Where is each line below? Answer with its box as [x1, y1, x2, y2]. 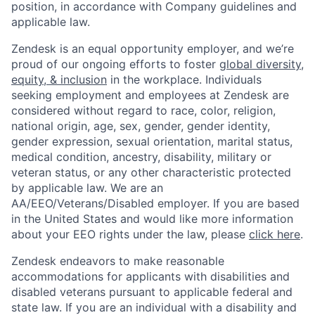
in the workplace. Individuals [107, 72, 262, 86]
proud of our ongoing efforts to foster [11, 57, 219, 71]
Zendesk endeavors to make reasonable [11, 254, 224, 268]
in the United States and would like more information [11, 212, 293, 226]
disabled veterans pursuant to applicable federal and [11, 285, 292, 299]
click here [249, 227, 300, 241]
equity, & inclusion [11, 72, 107, 86]
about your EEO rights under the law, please [11, 227, 249, 241]
